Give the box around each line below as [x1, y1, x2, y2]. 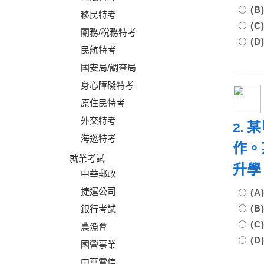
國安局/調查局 [81, 62, 136, 72]
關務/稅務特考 [81, 27, 136, 37]
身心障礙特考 [81, 80, 134, 90]
